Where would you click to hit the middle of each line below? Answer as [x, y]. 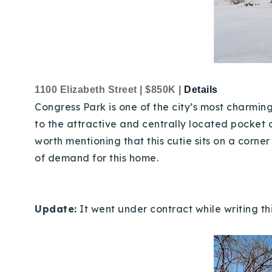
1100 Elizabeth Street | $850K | [109, 90]
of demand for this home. [98, 158]
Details [201, 90]
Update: [56, 209]
